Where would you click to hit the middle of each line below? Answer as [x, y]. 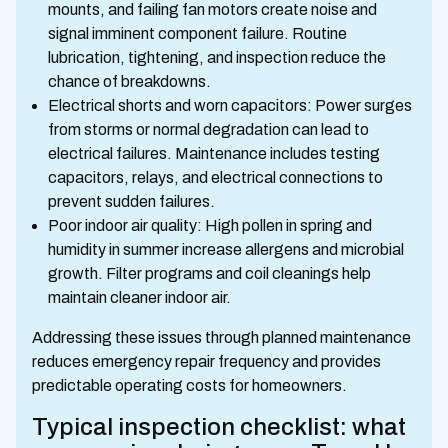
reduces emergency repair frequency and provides [206, 361]
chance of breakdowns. [129, 81]
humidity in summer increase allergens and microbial [226, 249]
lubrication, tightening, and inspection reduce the [217, 57]
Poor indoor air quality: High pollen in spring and [210, 225]
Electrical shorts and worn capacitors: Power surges [230, 105]
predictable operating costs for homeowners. [189, 385]
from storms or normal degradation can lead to [208, 129]
